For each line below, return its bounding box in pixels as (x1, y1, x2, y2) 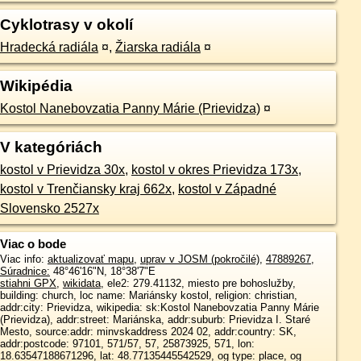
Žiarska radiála (114, 40, 201, 54)
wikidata (62, 277, 101, 289)
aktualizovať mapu (47, 253, 134, 265)
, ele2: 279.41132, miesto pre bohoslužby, (100, 277, 296, 289)
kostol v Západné (177, 182, 276, 196)
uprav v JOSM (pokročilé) (139, 253, 259, 265)
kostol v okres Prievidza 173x (131, 163, 298, 176)
